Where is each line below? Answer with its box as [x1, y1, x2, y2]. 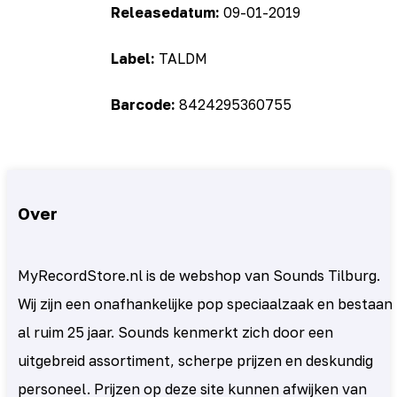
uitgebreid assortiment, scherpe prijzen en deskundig [18, 351, 373, 370]
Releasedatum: [111, 4, 223, 22]
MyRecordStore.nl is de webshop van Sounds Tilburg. [18, 266, 380, 284]
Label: [111, 50, 159, 68]
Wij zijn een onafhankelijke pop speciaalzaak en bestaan [18, 294, 393, 313]
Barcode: [111, 96, 179, 114]
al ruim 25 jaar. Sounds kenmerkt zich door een [18, 323, 333, 341]
